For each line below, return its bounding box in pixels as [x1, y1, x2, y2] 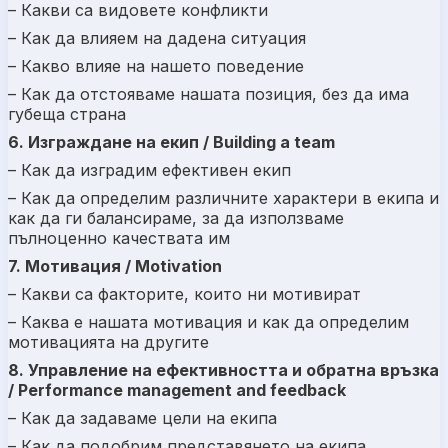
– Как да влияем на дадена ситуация [8, 27, 306, 48]
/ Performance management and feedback [8, 379, 346, 400]
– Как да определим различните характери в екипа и [8, 187, 439, 208]
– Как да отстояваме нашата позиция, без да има [8, 83, 409, 104]
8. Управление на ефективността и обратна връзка [8, 359, 439, 380]
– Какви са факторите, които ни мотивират [8, 283, 361, 304]
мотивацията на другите [8, 331, 209, 352]
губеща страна [8, 103, 126, 124]
